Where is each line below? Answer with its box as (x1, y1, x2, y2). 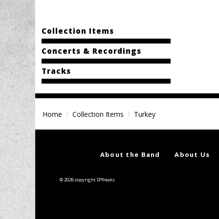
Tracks (41, 66, 71, 76)
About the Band (100, 150, 160, 159)
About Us (175, 150, 210, 159)
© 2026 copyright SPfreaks (60, 176, 115, 183)
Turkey (134, 109, 155, 119)
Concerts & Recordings (41, 46, 141, 56)
